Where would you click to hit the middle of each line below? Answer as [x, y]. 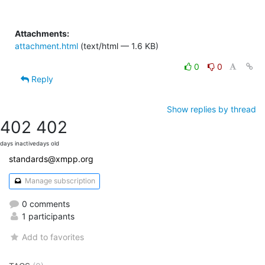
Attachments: [42, 33]
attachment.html [46, 46]
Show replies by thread [211, 109]
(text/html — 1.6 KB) [118, 46]
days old [48, 143]
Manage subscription [59, 181]
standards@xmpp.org [51, 159]
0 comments [45, 203]
